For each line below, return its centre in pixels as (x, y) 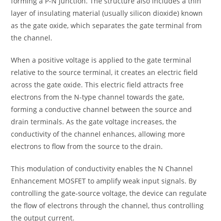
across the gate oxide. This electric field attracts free (97, 85)
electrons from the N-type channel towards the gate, (98, 97)
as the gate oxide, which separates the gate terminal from (107, 26)
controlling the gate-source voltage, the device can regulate (109, 193)
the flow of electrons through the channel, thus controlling (108, 206)
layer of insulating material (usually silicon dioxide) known (107, 13)
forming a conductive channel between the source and (102, 110)
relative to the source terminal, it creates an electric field (105, 73)
